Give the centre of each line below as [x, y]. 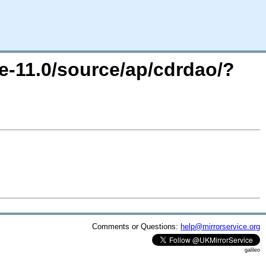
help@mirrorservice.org [220, 226]
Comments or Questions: [136, 226]
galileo [252, 250]
